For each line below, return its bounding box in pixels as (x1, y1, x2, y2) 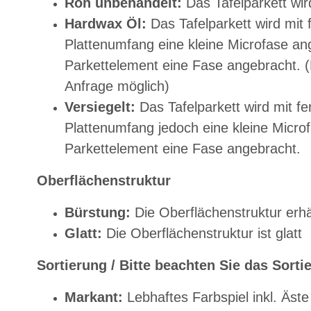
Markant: (65, 289, 123, 305)
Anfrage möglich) (65, 78, 169, 94)
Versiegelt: (65, 99, 140, 115)
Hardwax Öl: (65, 16, 151, 32)
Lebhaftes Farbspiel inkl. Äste (123, 289, 309, 305)
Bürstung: (65, 205, 131, 221)
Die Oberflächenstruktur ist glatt (102, 226, 302, 242)
